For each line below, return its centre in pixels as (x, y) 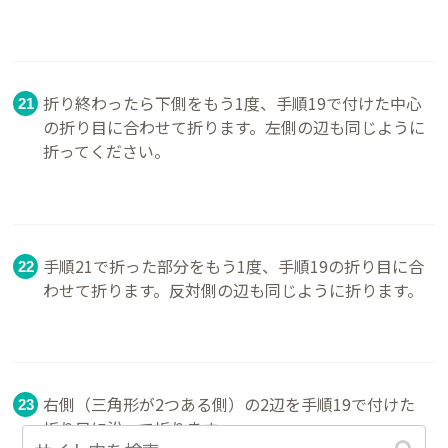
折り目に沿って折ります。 (138, 428)
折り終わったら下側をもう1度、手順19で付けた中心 (233, 103)
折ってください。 (107, 151)
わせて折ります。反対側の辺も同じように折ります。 (233, 289)
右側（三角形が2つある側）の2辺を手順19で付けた (229, 404)
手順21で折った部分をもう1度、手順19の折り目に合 (234, 265)
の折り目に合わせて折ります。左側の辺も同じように (234, 127)
